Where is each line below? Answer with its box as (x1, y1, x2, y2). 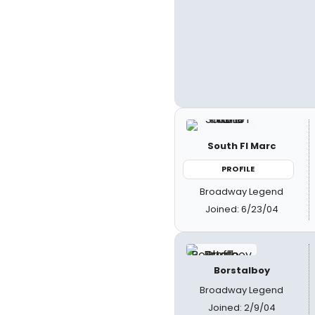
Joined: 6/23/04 (205, 202, 278, 216)
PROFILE (221, 163, 255, 174)
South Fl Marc (207, 139, 276, 153)
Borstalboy (213, 263, 270, 277)
